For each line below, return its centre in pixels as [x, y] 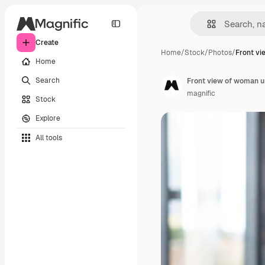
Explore [48, 118]
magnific [201, 93]
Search [48, 80]
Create [47, 43]
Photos [220, 53]
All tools [49, 138]
